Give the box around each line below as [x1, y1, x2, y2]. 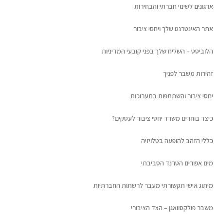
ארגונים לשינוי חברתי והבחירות [134, 2, 214, 11]
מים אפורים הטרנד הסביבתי [141, 159, 214, 167]
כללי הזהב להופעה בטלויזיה [141, 136, 214, 145]
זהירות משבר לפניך [163, 69, 214, 78]
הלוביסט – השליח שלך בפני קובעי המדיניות [102, 47, 214, 55]
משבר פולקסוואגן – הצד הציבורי [131, 203, 214, 212]
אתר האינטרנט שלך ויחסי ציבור [133, 24, 214, 33]
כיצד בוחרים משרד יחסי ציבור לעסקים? [112, 114, 214, 123]
